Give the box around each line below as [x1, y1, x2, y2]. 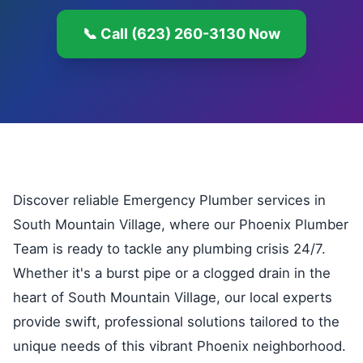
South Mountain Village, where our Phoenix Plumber [13, 216, 348, 233]
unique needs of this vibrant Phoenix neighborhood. [13, 338, 346, 354]
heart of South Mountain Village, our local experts [13, 289, 332, 305]
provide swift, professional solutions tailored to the [13, 314, 340, 330]
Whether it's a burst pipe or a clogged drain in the [13, 265, 331, 281]
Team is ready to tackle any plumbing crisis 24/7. [13, 241, 326, 257]
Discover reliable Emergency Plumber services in [13, 192, 326, 208]
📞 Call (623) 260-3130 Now [83, 25, 280, 42]
